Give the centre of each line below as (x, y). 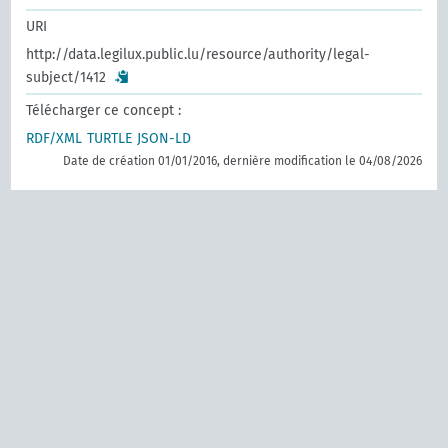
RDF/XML (54, 138)
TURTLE (110, 138)
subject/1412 (66, 77)
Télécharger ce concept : (104, 110)
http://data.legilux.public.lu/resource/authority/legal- (198, 54)
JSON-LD (164, 138)
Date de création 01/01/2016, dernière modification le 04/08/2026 (242, 161)
